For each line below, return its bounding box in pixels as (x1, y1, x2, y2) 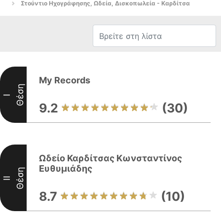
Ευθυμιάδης (39, 163, 92, 174)
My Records (39, 75, 90, 85)
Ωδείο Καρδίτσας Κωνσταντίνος (39, 153, 182, 163)
